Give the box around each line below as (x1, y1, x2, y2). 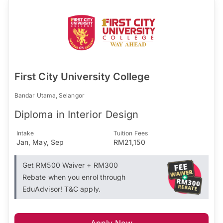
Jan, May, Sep (16, 137, 64, 146)
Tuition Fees (113, 129, 148, 137)
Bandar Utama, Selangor (14, 91, 85, 99)
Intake (16, 129, 34, 137)
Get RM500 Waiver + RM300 (22, 160, 118, 169)
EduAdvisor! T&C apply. (22, 184, 101, 193)
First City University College (14, 70, 150, 83)
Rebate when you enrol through (22, 172, 126, 181)
